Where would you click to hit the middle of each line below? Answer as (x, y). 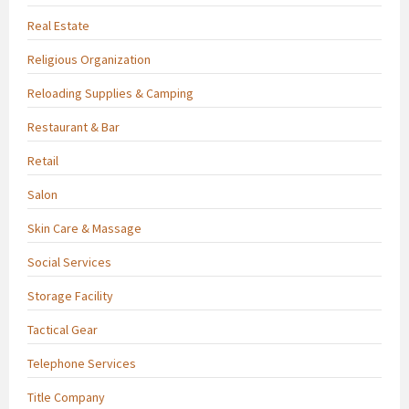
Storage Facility (70, 295)
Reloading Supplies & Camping (110, 93)
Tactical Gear (63, 329)
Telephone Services (82, 363)
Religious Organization (89, 59)
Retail (43, 160)
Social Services (69, 262)
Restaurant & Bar (73, 126)
